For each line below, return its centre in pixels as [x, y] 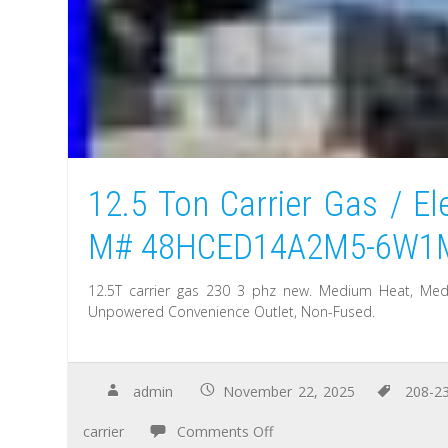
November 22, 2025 [289, 391]
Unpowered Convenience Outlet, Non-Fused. [232, 311]
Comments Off [225, 431]
